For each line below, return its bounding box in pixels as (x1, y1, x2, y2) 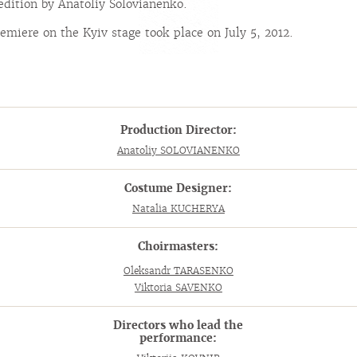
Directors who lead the (113, 318, 244, 332)
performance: (139, 331, 218, 345)
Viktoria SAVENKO (134, 281, 222, 293)
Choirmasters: (138, 239, 219, 253)
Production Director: (120, 123, 237, 137)
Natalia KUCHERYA (131, 202, 225, 214)
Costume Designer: (124, 181, 233, 195)
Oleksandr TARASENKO (123, 265, 233, 277)
